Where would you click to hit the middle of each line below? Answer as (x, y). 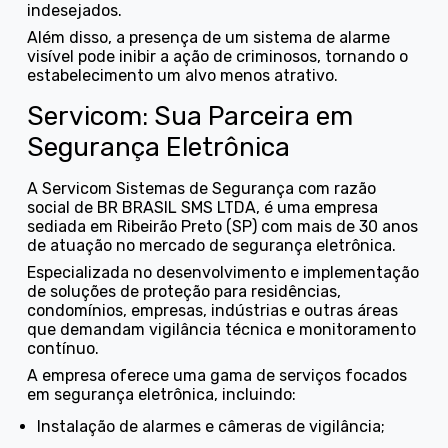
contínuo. (63, 348)
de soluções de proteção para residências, (184, 291)
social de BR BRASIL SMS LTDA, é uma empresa (203, 207)
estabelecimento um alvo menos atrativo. (183, 75)
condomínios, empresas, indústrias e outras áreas (213, 310)
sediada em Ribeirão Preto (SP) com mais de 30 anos (223, 226)
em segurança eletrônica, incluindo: (162, 394)
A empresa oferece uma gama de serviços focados (217, 375)
